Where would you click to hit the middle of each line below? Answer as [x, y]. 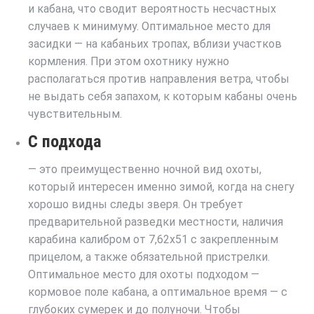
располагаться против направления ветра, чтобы [159, 78]
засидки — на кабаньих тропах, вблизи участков [155, 43]
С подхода [65, 141]
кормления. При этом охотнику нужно [129, 61]
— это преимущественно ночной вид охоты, [145, 169]
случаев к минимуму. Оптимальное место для [149, 26]
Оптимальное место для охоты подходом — [144, 274]
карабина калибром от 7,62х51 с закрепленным [153, 239]
